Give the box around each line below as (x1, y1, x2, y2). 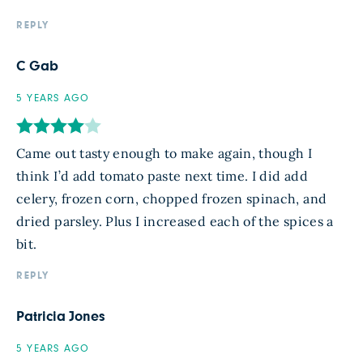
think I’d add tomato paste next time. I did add (16, 167, 308, 184)
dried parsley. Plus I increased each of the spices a (16, 212, 334, 229)
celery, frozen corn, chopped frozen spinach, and (16, 190, 327, 207)
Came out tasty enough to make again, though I (16, 144, 313, 161)
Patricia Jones (16, 309, 106, 324)
